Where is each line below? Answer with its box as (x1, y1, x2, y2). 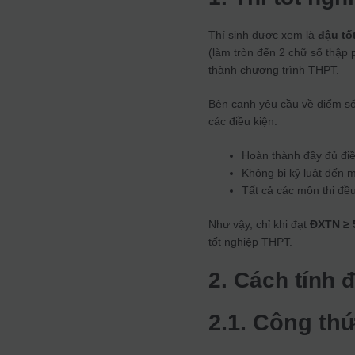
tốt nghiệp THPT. (208, 235, 293, 249)
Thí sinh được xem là (208, 29, 319, 42)
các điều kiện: (208, 115, 278, 128)
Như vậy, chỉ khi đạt (208, 218, 311, 231)
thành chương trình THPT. (208, 63, 340, 77)
